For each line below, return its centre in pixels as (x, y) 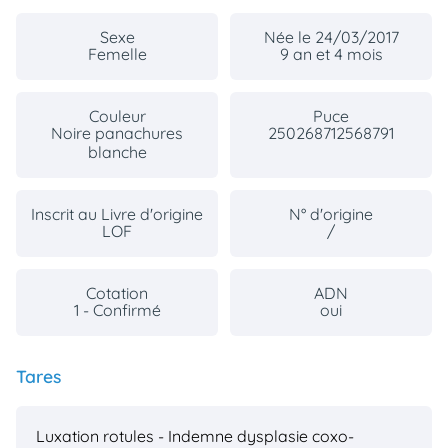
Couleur (117, 115)
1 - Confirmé (117, 309)
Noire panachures (117, 132)
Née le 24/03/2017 (331, 36)
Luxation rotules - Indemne (134, 435)
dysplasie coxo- (295, 435)
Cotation (117, 292)
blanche (117, 151)
